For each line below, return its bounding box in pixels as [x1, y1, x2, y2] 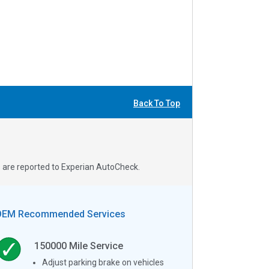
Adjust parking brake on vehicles [42, 257, 165, 267]
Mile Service [67, 240, 124, 252]
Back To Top [133, 98, 180, 109]
